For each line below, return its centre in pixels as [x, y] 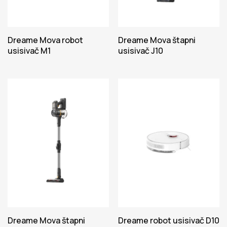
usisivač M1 [29, 51]
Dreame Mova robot [45, 40]
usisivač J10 [141, 51]
